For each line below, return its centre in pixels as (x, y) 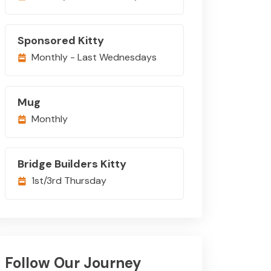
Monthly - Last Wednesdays (94, 57)
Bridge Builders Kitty (72, 164)
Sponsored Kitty (61, 41)
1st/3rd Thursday (69, 181)
